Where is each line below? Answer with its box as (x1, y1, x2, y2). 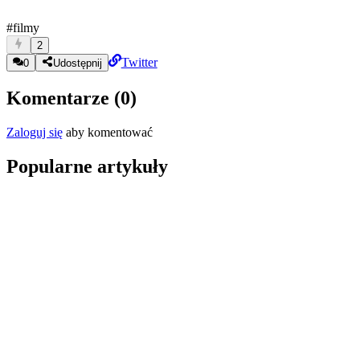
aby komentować (63, 125, 153, 140)
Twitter (121, 55, 157, 70)
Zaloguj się (6, 125, 63, 140)
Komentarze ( (6, 88, 121, 109)
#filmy (6, 21, 39, 35)
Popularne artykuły (6, 156, 168, 178)
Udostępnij (52, 57, 102, 70)
